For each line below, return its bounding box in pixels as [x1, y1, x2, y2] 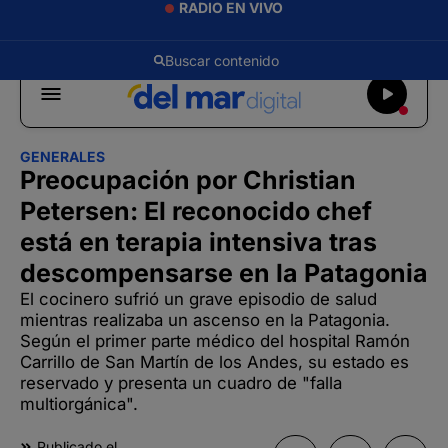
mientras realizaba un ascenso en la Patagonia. [20, 310, 390, 330]
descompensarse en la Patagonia [20, 258, 428, 288]
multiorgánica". [20, 394, 138, 414]
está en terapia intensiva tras [20, 227, 377, 257]
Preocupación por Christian [20, 165, 356, 195]
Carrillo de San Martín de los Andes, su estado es [20, 352, 409, 372]
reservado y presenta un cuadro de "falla [20, 373, 342, 393]
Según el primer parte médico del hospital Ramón [20, 331, 410, 351]
